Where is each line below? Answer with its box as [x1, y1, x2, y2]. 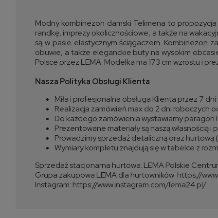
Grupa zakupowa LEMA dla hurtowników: [35, 170, 177, 181]
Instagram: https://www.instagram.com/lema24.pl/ [35, 180, 206, 190]
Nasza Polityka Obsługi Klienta [35, 76, 150, 87]
